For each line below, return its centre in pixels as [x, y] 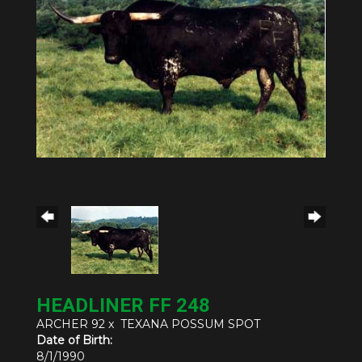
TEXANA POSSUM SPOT [190, 324]
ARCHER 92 [71, 324]
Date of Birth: [74, 341]
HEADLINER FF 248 [123, 306]
